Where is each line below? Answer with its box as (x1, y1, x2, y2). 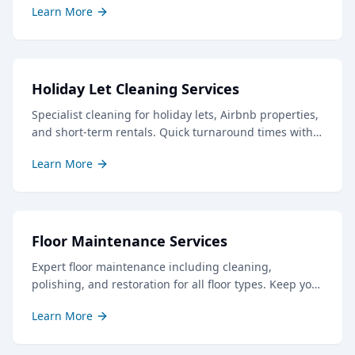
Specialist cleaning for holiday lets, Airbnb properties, (32, 107, 319, 122)
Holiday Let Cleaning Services (32, 79, 239, 98)
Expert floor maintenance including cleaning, (32, 259, 272, 274)
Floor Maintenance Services (32, 231, 227, 250)
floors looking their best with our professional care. (32, 294, 303, 309)
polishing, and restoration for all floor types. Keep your (32, 277, 323, 292)
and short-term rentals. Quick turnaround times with (32, 124, 313, 139)
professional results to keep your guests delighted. (32, 142, 303, 157)
